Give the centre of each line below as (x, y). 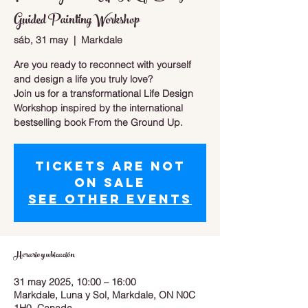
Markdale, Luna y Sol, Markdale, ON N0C (104, 295)
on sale (110, 183)
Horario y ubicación (44, 256)
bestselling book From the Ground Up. (98, 122)
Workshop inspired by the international (98, 108)
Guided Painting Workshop (77, 21)
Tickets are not (110, 166)
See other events (110, 199)
